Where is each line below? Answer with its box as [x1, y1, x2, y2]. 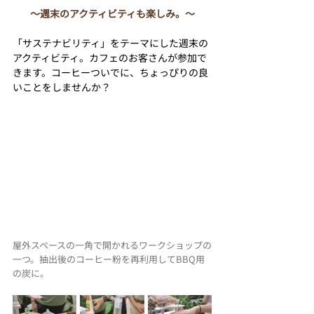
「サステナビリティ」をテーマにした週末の [13, 35, 208, 50]
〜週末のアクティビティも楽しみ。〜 [29, 6, 195, 20]
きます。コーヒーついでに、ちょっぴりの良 [13, 64, 208, 79]
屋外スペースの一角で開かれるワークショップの [13, 238, 212, 252]
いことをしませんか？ [13, 79, 111, 94]
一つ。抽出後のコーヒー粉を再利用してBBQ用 [13, 252, 205, 266]
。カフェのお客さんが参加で [79, 50, 207, 64]
